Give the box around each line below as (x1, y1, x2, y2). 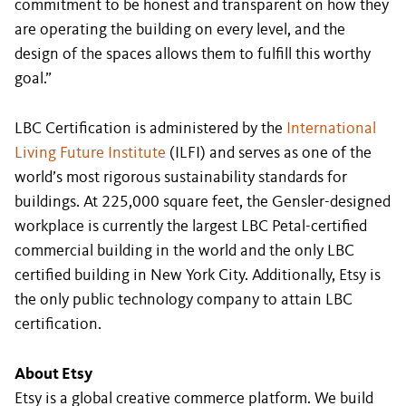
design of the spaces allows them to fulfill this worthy (14, 46, 371, 63)
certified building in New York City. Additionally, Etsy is (14, 267, 381, 284)
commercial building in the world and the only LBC (14, 243, 354, 259)
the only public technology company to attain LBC (14, 292, 353, 308)
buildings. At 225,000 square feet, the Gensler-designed (14, 194, 391, 210)
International (286, 121, 376, 137)
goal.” (14, 71, 52, 87)
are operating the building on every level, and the (14, 22, 345, 38)
